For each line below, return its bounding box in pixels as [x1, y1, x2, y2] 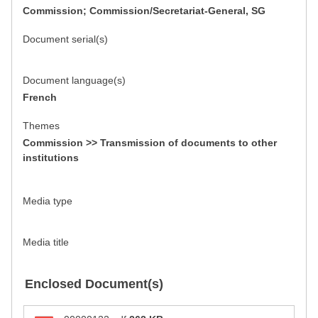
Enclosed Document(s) [25, 277, 163, 292]
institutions [23, 152, 79, 164]
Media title [23, 236, 69, 248]
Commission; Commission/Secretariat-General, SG [23, 5, 265, 17]
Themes [23, 120, 60, 132]
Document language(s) [23, 75, 126, 87]
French [23, 92, 57, 104]
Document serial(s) [23, 33, 108, 45]
